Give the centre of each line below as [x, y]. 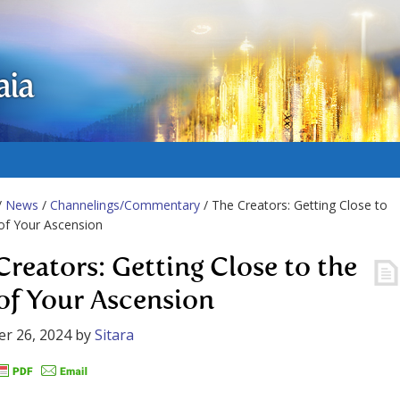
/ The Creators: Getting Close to [294, 205]
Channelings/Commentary [125, 205]
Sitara [114, 335]
